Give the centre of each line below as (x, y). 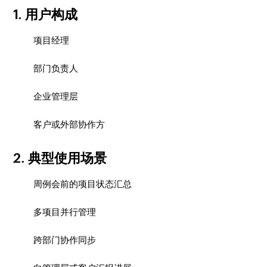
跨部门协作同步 (65, 240)
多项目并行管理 (65, 212)
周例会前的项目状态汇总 (83, 184)
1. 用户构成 (46, 15)
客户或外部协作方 (69, 124)
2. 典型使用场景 (60, 158)
